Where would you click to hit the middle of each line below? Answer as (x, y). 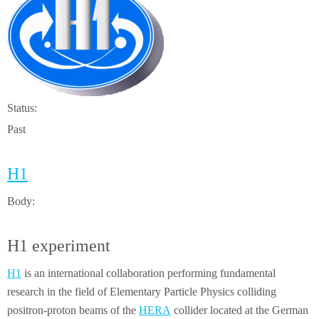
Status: (23, 108)
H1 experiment (59, 246)
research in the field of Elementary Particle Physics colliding (142, 292)
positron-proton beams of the (73, 310)
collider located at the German (240, 310)
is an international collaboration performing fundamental (148, 273)
